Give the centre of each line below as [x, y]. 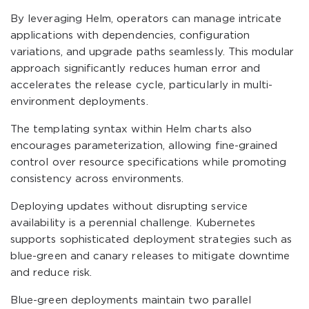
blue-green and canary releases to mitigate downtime [150, 256]
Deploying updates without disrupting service [129, 207]
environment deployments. [79, 102]
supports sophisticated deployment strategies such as [151, 240]
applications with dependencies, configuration [130, 36]
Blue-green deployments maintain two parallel [131, 300]
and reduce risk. [51, 273]
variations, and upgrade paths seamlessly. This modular [152, 52]
